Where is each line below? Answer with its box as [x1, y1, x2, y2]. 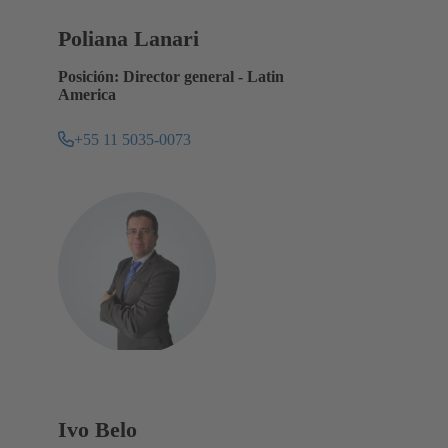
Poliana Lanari [58, 25, 199, 51]
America [58, 85, 116, 103]
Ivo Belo [58, 417, 137, 443]
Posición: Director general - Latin [58, 67, 284, 85]
